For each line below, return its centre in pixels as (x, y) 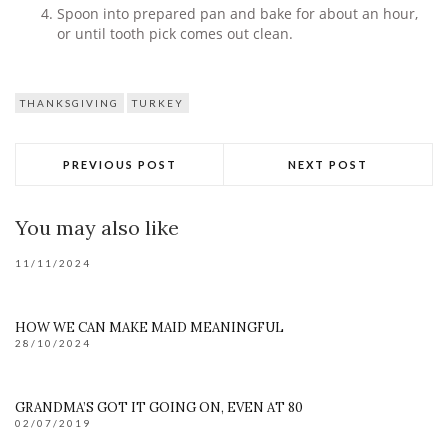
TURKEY (158, 103)
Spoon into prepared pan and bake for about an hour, (237, 14)
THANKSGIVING (69, 103)
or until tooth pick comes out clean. (175, 34)
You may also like (97, 228)
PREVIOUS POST (119, 165)
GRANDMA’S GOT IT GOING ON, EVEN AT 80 (159, 408)
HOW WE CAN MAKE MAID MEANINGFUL (149, 328)
